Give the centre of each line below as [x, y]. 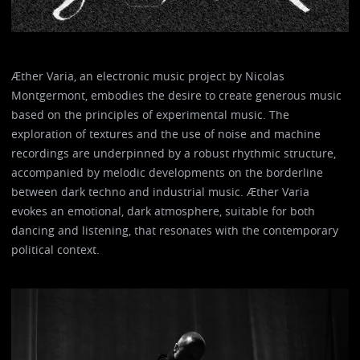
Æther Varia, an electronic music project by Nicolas [148, 76]
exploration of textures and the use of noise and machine [166, 133]
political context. [56, 249]
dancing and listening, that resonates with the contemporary [175, 230]
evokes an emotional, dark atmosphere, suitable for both [164, 211]
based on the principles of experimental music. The [151, 114]
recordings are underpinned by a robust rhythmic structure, [174, 153]
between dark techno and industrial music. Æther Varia [161, 191]
